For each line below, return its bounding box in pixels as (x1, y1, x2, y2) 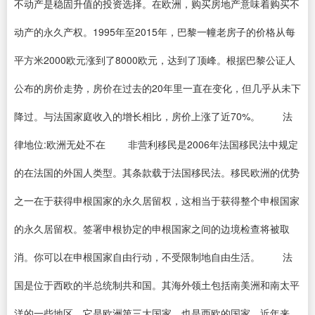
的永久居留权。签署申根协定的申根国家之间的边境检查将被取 (14, 221, 290, 236)
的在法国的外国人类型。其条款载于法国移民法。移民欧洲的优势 (14, 165, 300, 179)
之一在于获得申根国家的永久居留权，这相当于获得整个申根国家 (14, 193, 300, 207)
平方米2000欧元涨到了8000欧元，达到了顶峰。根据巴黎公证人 (14, 53, 295, 67)
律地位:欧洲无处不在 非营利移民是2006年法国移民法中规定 (14, 137, 298, 151)
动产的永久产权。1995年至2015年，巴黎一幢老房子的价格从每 (14, 25, 295, 39)
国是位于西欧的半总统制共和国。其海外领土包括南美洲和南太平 (14, 278, 300, 292)
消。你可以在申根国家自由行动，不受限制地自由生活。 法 (14, 250, 292, 264)
